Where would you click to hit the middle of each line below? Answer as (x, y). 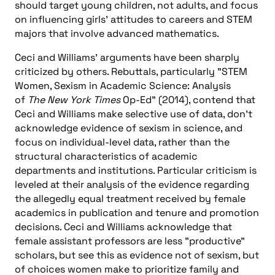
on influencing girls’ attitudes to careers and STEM (134, 19)
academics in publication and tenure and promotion (137, 212)
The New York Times (74, 99)
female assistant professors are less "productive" (130, 241)
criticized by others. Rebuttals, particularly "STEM (131, 71)
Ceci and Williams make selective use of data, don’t (134, 114)
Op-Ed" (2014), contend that (188, 99)
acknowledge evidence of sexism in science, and (129, 128)
